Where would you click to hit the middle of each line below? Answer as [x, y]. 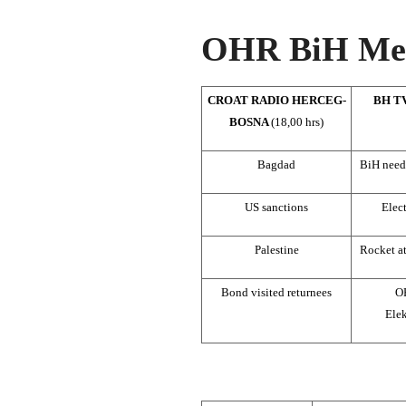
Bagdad [276, 164]
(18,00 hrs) [297, 121]
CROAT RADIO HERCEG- [276, 100]
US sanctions [276, 207]
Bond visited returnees [276, 292]
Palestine [276, 249]
